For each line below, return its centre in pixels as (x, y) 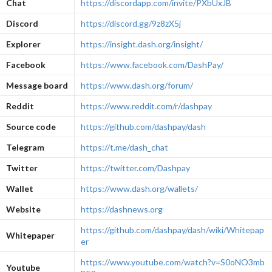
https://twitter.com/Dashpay (135, 168)
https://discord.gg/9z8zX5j (131, 23)
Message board (37, 85)
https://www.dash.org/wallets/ (139, 188)
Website (23, 209)
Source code (31, 126)
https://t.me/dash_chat (124, 147)
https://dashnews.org (121, 209)
